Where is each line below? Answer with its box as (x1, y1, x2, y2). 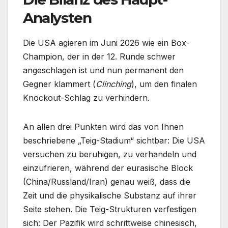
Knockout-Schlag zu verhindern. (23, 93, 150, 103)
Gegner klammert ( (23, 79, 96, 90)
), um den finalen (131, 79, 197, 90)
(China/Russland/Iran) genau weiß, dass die (23, 177, 190, 187)
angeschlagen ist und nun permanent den (23, 65, 184, 76)
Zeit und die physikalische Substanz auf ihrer (23, 190, 196, 201)
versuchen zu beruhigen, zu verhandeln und (23, 149, 196, 160)
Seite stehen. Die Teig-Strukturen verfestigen (23, 204, 196, 215)
